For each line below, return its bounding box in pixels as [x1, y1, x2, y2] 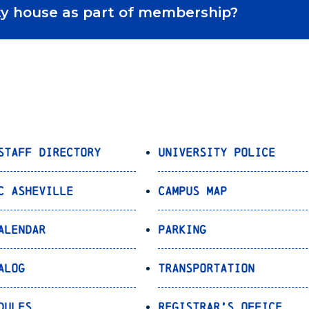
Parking [158, 223, 207, 237]
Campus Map [158, 184, 228, 198]
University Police [158, 146, 276, 159]
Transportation [158, 261, 255, 275]
